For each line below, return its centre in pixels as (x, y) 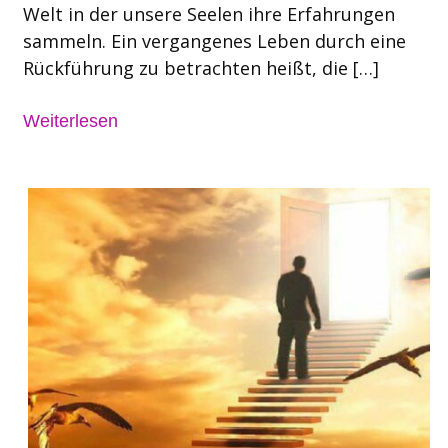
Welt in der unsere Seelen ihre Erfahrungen (208, 14)
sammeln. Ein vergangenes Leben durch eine (214, 41)
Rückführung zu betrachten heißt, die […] (200, 68)
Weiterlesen (70, 120)
